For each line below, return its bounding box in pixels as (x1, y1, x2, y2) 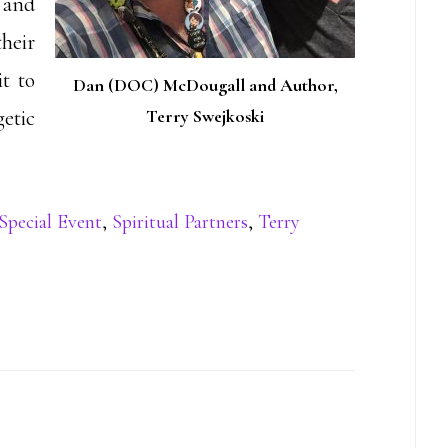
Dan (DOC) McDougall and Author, (72, 74, 338, 96)
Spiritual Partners (112, 210, 248, 234)
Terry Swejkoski (146, 105, 264, 127)
